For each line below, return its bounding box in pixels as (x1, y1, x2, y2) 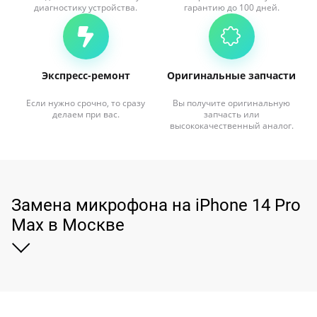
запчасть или (203, 108, 260, 120)
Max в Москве (11, 215, 125, 235)
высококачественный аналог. (169, 120, 294, 132)
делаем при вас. (52, 108, 120, 120)
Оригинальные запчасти (167, 69, 296, 82)
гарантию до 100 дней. (183, 1, 279, 13)
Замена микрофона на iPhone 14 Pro (11, 195, 301, 215)
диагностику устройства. (34, 1, 137, 13)
